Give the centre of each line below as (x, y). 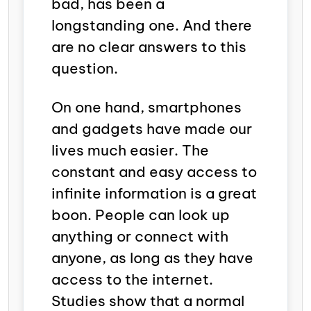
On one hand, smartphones (146, 107)
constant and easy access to (154, 171)
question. (86, 68)
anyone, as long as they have (152, 258)
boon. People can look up (141, 215)
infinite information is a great (154, 193)
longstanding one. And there (152, 25)
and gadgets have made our (152, 128)
